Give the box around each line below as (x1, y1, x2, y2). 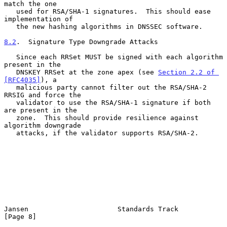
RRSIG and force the (4, 91, 81, 99)
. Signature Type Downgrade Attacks (16, 37, 158, 46)
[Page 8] (4, 212, 36, 220)
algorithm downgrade (4, 121, 81, 129)
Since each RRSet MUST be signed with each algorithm (4, 53, 16, 61)
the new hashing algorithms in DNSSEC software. (4, 22, 16, 30)
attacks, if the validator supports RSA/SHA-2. (4, 129, 16, 137)
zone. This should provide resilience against (4, 113, 16, 122)
